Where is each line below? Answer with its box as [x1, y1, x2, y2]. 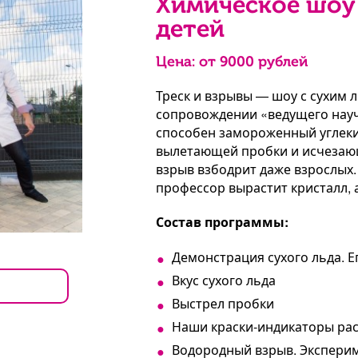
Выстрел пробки [171, 294, 274, 312]
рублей [253, 53, 308, 70]
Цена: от [155, 53, 220, 70]
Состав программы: [155, 213, 288, 231]
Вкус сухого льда [171, 271, 276, 289]
